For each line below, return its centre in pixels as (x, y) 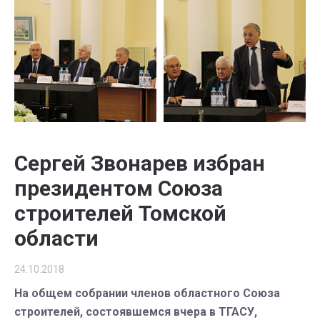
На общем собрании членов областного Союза (147, 293)
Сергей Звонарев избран (140, 163)
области (56, 238)
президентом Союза (119, 188)
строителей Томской (120, 213)
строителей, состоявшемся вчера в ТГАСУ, (136, 312)
